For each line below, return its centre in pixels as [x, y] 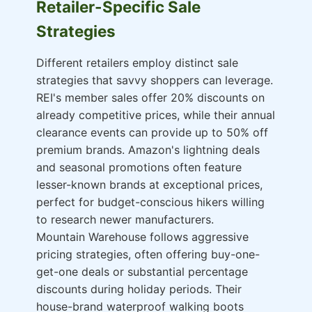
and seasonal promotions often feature [139, 167]
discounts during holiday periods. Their [139, 289]
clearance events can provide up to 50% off [152, 133]
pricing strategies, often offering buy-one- [148, 255]
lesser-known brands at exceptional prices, [149, 185]
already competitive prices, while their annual [156, 115]
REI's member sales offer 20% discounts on [150, 98]
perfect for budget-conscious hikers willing [150, 202]
